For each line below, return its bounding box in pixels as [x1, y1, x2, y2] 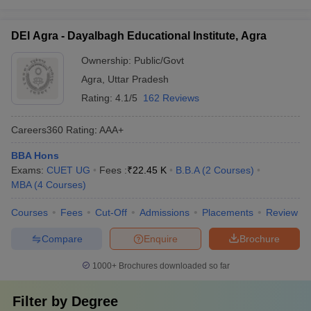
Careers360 [11, 124, 63, 135]
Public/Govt [134, 55, 184, 66]
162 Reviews [143, 92, 199, 103]
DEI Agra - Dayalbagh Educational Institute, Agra [11, 30, 267, 42]
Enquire [144, 233, 178, 244]
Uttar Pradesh [108, 74, 169, 85]
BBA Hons [11, 150, 59, 161]
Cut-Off [95, 207, 127, 218]
